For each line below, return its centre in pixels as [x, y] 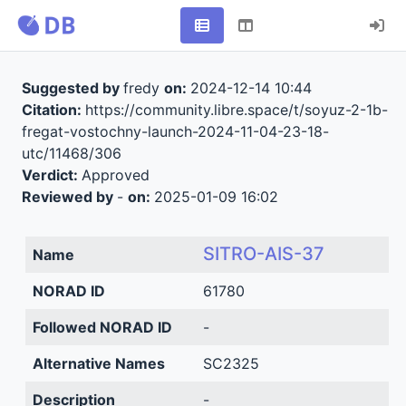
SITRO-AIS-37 [263, 254]
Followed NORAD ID [102, 327]
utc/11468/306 [71, 153]
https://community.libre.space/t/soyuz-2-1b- [236, 110]
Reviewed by [69, 197]
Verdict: [51, 175]
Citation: [53, 110]
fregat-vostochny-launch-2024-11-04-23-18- [175, 131]
